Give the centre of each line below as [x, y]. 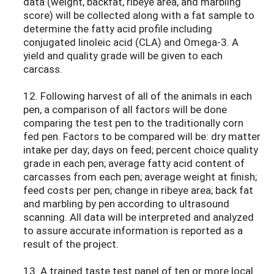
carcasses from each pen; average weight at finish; [140, 177]
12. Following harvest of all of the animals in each [138, 96]
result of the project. [71, 244]
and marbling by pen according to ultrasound [126, 204]
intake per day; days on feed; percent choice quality [141, 150]
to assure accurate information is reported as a [133, 231]
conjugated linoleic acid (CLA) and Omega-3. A [131, 42]
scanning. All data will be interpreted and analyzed [139, 217]
